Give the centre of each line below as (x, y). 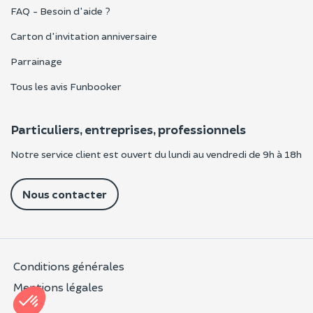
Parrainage (36, 61)
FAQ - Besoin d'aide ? (60, 11)
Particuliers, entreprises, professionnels (128, 130)
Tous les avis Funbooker (66, 87)
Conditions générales (69, 266)
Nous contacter (65, 194)
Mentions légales (58, 287)
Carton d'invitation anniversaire (84, 36)
